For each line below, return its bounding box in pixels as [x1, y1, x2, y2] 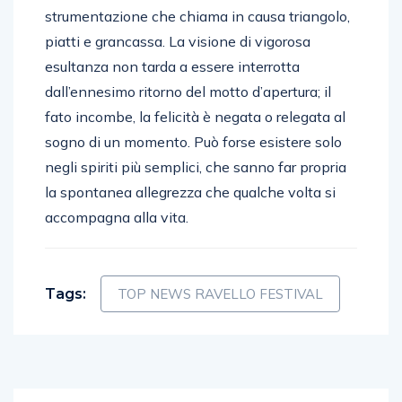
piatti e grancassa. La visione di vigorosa [45, 31, 310, 50]
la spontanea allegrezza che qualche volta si [45, 182, 336, 201]
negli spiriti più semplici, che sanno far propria [45, 157, 346, 176]
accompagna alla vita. [45, 207, 188, 226]
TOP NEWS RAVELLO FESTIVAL [118, 284, 323, 302]
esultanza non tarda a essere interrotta [45, 57, 300, 75]
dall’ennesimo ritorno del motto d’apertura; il [45, 82, 331, 100]
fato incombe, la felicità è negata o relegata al [45, 107, 345, 126]
